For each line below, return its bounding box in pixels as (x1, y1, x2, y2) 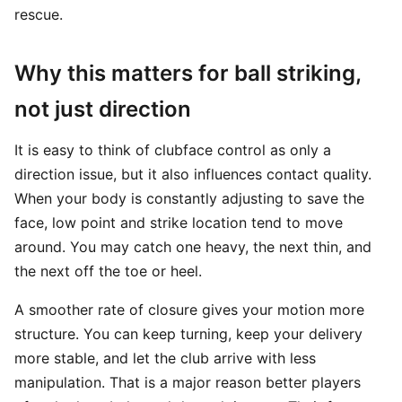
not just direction (14, 96, 191, 122)
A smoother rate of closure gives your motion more (14, 301, 364, 319)
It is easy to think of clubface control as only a (14, 141, 331, 159)
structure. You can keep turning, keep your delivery (14, 325, 363, 343)
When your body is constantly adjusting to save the (14, 189, 364, 207)
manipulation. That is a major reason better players (14, 373, 361, 391)
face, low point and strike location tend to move (14, 214, 343, 232)
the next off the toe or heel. (14, 262, 202, 280)
